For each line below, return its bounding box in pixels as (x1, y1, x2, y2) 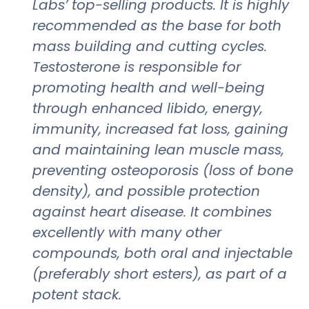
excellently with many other (32, 222, 221, 242)
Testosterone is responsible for (32, 57, 241, 77)
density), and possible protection (32, 181, 260, 201)
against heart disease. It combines (32, 201, 272, 221)
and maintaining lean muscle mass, (32, 139, 284, 159)
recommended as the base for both (32, 15, 281, 35)
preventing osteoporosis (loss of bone (32, 160, 293, 180)
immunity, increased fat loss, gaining (32, 119, 288, 139)
